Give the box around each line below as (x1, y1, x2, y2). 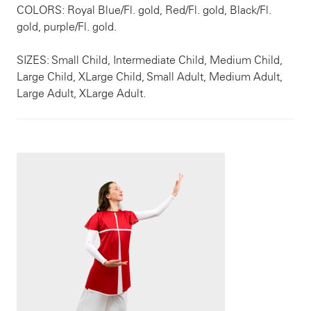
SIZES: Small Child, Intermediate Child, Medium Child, (17, 53, 283, 67)
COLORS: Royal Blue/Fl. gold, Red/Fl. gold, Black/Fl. (17, 3, 271, 17)
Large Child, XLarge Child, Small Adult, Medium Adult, (17, 70, 283, 83)
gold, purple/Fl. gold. (17, 20, 117, 33)
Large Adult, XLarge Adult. (17, 87, 146, 100)
